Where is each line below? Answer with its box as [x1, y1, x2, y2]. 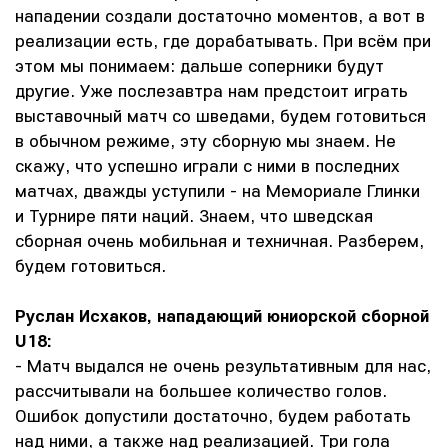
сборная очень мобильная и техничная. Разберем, [15, 229, 424, 252]
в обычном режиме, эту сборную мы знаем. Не [15, 129, 396, 152]
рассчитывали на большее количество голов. [15, 379, 387, 402]
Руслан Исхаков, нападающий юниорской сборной [15, 304, 429, 327]
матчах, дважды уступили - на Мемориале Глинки [15, 179, 420, 202]
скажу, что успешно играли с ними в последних [15, 154, 399, 177]
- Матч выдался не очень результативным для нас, [15, 354, 431, 377]
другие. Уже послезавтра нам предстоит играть [15, 79, 408, 102]
